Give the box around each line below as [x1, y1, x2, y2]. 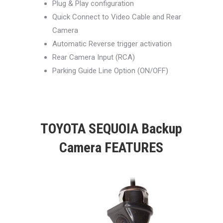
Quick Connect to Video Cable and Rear [52, 12, 181, 22]
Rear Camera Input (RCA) [52, 53, 135, 62]
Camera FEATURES [59, 139, 164, 156]
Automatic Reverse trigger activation [52, 39, 172, 49]
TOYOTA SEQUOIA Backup [40, 120, 183, 137]
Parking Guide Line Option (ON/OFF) [52, 66, 168, 76]
